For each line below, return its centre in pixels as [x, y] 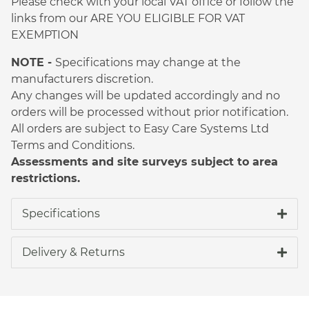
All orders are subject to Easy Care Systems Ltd [140, 129]
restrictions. [46, 179]
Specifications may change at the [148, 63]
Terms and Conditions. [73, 146]
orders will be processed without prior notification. [150, 112]
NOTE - [33, 63]
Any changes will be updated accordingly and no [146, 96]
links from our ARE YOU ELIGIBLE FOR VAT [128, 19]
